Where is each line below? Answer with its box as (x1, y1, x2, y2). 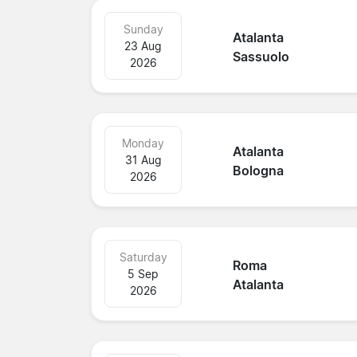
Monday (122, 135, 165, 150)
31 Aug (124, 152, 162, 167)
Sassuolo (233, 49, 290, 65)
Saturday (119, 249, 167, 264)
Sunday (123, 22, 163, 36)
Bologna (233, 163, 284, 179)
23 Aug (124, 38, 163, 53)
